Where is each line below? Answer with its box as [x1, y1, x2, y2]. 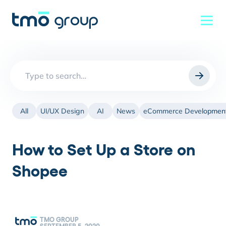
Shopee [12, 162, 68, 180]
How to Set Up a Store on [12, 141, 195, 158]
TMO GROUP [40, 215, 79, 223]
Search [10, 64, 39, 75]
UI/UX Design [40, 106, 84, 116]
